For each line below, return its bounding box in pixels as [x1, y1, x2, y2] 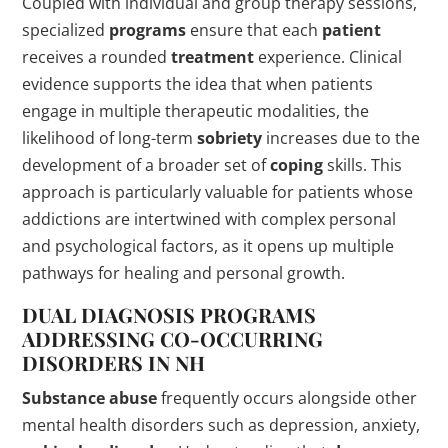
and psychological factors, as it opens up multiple [22, 235, 395, 258]
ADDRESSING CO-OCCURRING [22, 325, 324, 353]
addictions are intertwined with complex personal [22, 208, 397, 231]
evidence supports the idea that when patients [22, 73, 374, 96]
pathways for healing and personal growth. [22, 262, 346, 285]
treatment [171, 46, 255, 69]
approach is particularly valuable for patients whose [22, 181, 414, 204]
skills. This [323, 154, 403, 177]
